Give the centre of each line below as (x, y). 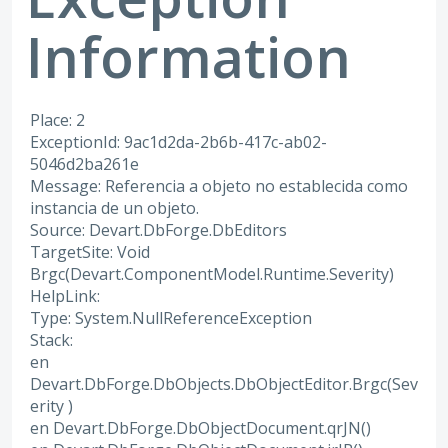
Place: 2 (57, 120)
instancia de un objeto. (114, 208)
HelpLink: (65, 296)
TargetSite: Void (90, 252)
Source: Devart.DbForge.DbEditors (158, 230)
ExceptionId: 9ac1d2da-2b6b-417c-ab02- (178, 142)
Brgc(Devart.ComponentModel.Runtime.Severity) (212, 274)
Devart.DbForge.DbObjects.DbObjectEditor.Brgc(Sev (224, 384)
